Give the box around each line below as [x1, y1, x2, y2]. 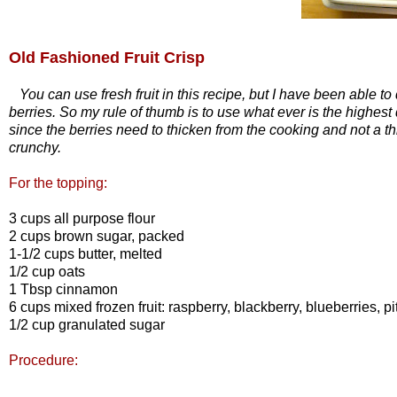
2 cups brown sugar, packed [9, 228, 184, 244]
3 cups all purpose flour [9, 210, 155, 226]
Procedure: [9, 352, 78, 368]
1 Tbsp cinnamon [9, 281, 118, 297]
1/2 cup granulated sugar [9, 316, 165, 332]
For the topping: [9, 175, 107, 191]
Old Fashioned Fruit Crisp [9, 48, 205, 66]
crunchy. [9, 139, 61, 155]
